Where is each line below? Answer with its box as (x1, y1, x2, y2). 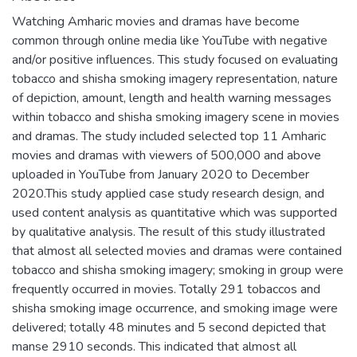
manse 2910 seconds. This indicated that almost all (12, 337, 296, 355)
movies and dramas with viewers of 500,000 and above (12, 146, 321, 164)
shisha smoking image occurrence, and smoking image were (12, 299, 338, 317)
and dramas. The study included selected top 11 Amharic (12, 127, 326, 145)
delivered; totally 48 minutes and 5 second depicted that (12, 318, 326, 336)
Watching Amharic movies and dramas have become (12, 12, 300, 30)
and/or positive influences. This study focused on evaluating (12, 50, 338, 69)
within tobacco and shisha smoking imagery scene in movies (12, 108, 339, 126)
